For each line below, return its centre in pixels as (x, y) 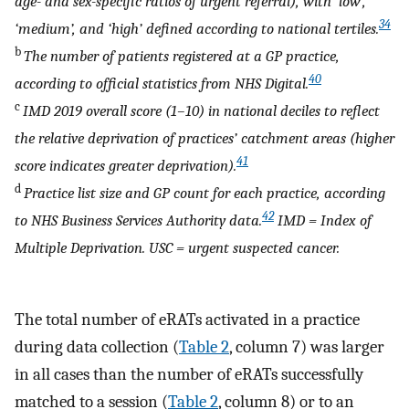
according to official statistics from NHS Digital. (162, 84)
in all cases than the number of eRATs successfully (189, 375)
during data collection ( (97, 347)
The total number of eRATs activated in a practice (187, 320)
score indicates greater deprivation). (126, 166)
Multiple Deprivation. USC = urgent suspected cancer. (177, 248)
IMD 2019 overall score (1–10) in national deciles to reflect (201, 111)
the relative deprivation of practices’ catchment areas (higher (204, 138)
